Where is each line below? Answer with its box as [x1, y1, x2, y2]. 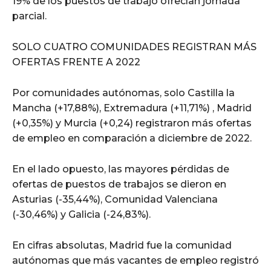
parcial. [12, 10, 47, 22]
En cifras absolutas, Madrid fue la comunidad [12, 239, 232, 251]
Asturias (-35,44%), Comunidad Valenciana [12, 193, 218, 205]
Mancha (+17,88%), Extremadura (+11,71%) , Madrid [12, 102, 252, 114]
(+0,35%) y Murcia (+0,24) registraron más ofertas [12, 117, 252, 129]
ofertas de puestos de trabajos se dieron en [12, 178, 226, 190]
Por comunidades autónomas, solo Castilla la [12, 87, 235, 99]
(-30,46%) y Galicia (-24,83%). [12, 208, 151, 220]
